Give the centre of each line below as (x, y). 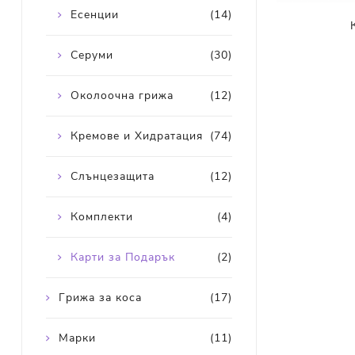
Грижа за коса (100, 298)
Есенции (94, 15)
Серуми (92, 55)
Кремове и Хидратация (136, 136)
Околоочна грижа (122, 96)
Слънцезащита (112, 177)
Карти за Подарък (122, 258)
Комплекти (101, 217)
